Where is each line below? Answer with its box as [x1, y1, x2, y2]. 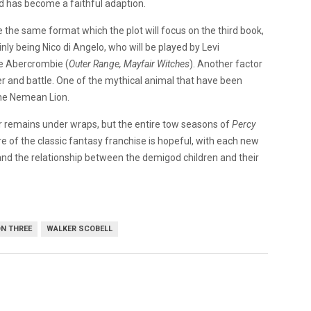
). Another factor [190, 58, 262, 69]
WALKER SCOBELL [47, 224, 112, 233]
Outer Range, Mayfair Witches [69, 58, 190, 69]
